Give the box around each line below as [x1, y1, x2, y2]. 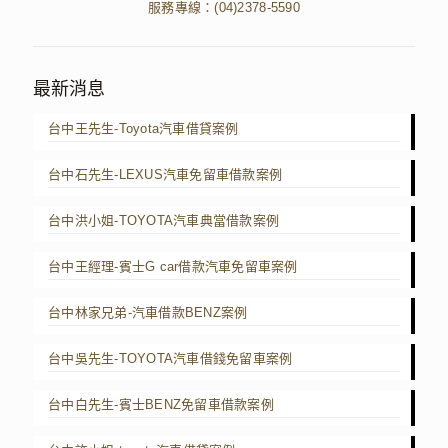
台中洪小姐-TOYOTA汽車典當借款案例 [48, 213, 280, 229]
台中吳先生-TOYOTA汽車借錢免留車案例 [48, 351, 293, 367]
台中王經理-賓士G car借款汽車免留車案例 [48, 259, 298, 275]
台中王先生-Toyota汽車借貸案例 [48, 121, 239, 137]
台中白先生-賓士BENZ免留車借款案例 [48, 397, 274, 413]
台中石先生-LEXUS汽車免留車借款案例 [48, 167, 283, 183]
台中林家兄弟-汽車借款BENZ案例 [48, 305, 248, 321]
